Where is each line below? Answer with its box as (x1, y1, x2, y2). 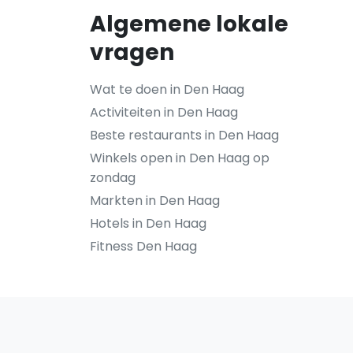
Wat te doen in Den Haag (90, 80, 244, 98)
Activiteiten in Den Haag (90, 103, 238, 121)
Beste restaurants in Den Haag (90, 126, 279, 144)
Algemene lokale (90, 9, 288, 39)
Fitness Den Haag (90, 237, 197, 255)
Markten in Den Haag (90, 191, 220, 210)
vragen (90, 37, 174, 68)
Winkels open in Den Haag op (90, 149, 269, 167)
